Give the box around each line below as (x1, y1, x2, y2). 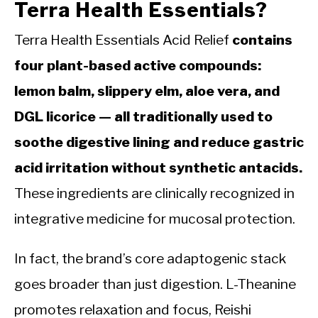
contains (232, 31, 292, 48)
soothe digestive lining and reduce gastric (14, 133, 304, 150)
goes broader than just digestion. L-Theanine (14, 275, 296, 292)
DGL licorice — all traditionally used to (14, 107, 273, 125)
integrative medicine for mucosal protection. (14, 209, 295, 227)
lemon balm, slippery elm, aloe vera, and (14, 82, 280, 99)
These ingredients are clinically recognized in (14, 184, 295, 202)
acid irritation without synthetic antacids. (14, 158, 302, 176)
